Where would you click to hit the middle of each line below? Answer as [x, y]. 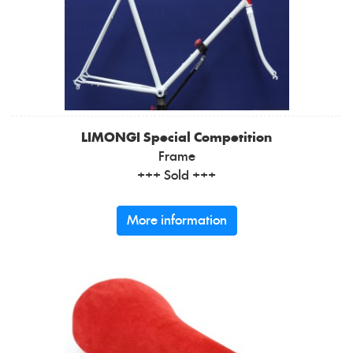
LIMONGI [111, 138]
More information [176, 221]
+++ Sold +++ [176, 176]
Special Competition [208, 138]
